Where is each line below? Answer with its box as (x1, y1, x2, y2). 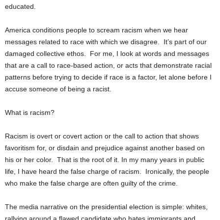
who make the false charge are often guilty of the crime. (5, 179, 178, 187)
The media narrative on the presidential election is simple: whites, (5, 203, 208, 211)
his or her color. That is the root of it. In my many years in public (5, 156, 204, 164)
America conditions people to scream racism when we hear (5, 26, 188, 34)
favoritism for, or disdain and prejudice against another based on (5, 144, 205, 152)
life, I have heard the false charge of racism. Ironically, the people (5, 167, 209, 175)
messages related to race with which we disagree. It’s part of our (5, 38, 207, 46)
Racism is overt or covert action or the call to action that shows (5, 132, 199, 140)
